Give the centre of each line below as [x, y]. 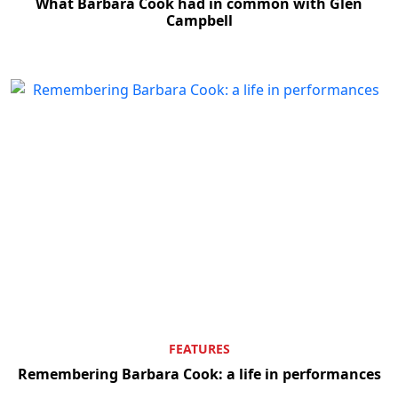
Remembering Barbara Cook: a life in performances [199, 374]
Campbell [199, 21]
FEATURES [199, 348]
